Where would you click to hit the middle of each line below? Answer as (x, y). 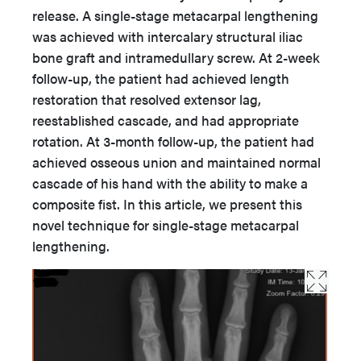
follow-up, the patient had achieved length (161, 78)
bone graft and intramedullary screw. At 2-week (176, 57)
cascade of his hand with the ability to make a (170, 183)
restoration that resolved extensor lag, (147, 99)
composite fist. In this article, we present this (167, 204)
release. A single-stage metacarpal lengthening (175, 15)
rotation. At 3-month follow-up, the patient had (173, 141)
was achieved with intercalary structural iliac (168, 36)
